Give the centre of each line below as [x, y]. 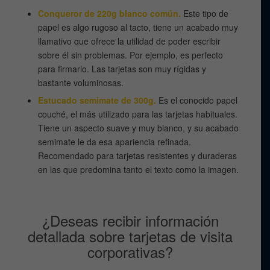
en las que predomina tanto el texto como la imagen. [139, 169]
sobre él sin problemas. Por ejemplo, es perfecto [131, 55]
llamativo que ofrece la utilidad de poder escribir [130, 41]
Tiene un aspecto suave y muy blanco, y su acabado [139, 127]
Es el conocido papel [197, 100]
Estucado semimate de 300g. [97, 100]
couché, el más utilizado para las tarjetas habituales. [138, 114]
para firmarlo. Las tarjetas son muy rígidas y [122, 68]
